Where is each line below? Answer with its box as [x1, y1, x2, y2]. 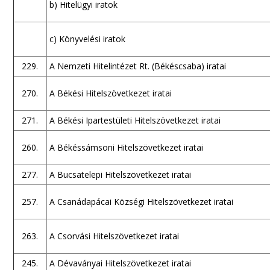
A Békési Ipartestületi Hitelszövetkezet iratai [49, 115, 221, 126]
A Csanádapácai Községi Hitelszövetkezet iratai [49, 196, 233, 207]
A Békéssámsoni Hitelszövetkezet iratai [49, 142, 203, 153]
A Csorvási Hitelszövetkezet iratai [49, 230, 179, 242]
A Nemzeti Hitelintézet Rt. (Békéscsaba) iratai [49, 60, 226, 72]
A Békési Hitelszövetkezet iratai [49, 87, 172, 99]
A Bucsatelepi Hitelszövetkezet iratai [49, 169, 191, 180]
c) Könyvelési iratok [49, 33, 125, 45]
